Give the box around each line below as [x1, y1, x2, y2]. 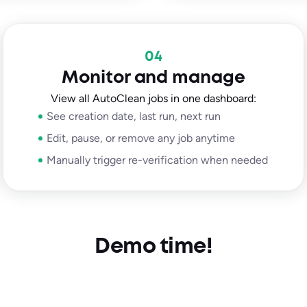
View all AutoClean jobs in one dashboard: [50, 91, 256, 105]
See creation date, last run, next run [47, 109, 221, 123]
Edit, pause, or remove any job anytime [47, 131, 236, 145]
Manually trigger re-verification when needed [47, 153, 269, 167]
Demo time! [95, 237, 212, 256]
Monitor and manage [62, 70, 245, 86]
